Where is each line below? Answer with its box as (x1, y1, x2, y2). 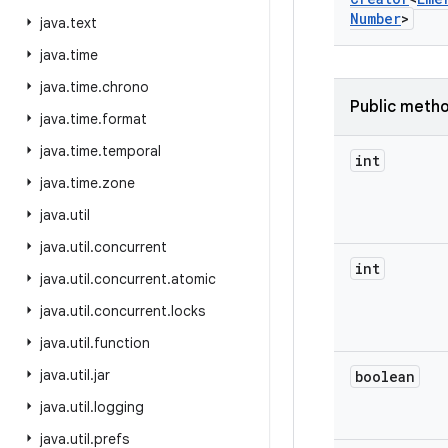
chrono (102, 78, 149, 96)
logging (94, 398, 144, 416)
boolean (355, 367, 415, 386)
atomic (171, 270, 216, 288)
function (94, 334, 150, 352)
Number (350, 9, 401, 28)
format (102, 110, 147, 128)
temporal (102, 142, 161, 160)
